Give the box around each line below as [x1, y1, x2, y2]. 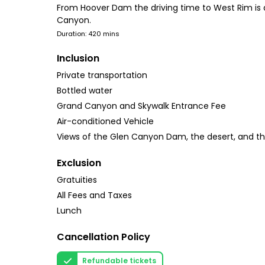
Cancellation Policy [57, 230, 150, 244]
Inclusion [57, 51, 99, 65]
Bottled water [57, 85, 112, 96]
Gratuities [57, 174, 97, 186]
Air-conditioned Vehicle [57, 115, 154, 127]
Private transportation [57, 69, 147, 81]
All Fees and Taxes [57, 189, 132, 201]
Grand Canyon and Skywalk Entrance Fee [57, 100, 226, 112]
